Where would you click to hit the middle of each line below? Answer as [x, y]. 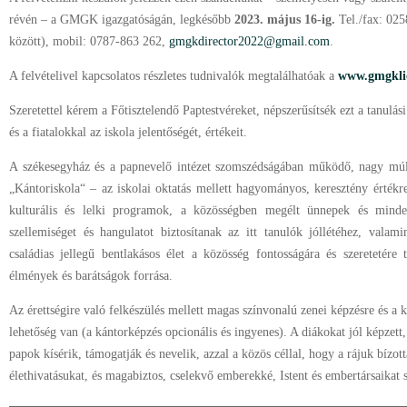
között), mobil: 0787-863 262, [89, 41]
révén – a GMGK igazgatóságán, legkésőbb [122, 20]
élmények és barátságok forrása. [91, 276]
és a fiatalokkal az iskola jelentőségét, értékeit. [128, 132]
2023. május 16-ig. [287, 20]
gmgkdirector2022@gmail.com [249, 41]
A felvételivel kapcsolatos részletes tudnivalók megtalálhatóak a [174, 76]
